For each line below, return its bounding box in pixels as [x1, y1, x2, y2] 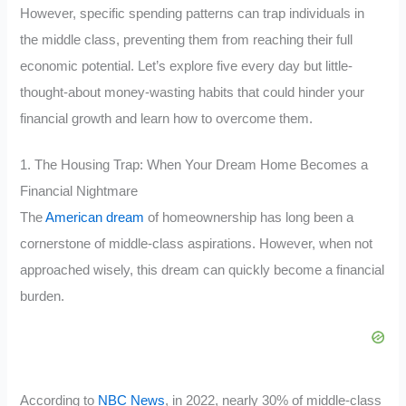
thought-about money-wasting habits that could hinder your [20, 85, 365, 101]
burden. [20, 288, 65, 304]
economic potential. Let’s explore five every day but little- [20, 59, 353, 74]
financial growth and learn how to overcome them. [20, 111, 314, 127]
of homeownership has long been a [144, 209, 354, 225]
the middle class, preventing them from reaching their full [20, 33, 353, 48]
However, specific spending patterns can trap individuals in [20, 6, 365, 22]
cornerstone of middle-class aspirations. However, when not [20, 236, 373, 251]
